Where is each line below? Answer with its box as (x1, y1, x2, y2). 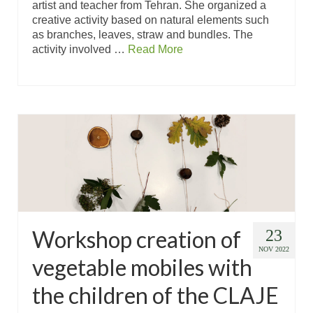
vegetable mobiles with (32, 253, 252, 281)
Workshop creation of (32, 225, 241, 253)
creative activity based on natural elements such (32, 13, 269, 26)
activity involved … (32, 43, 128, 55)
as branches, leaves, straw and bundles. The (32, 28, 253, 41)
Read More (128, 43, 183, 55)
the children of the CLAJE (32, 281, 279, 309)
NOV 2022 (259, 245, 289, 253)
